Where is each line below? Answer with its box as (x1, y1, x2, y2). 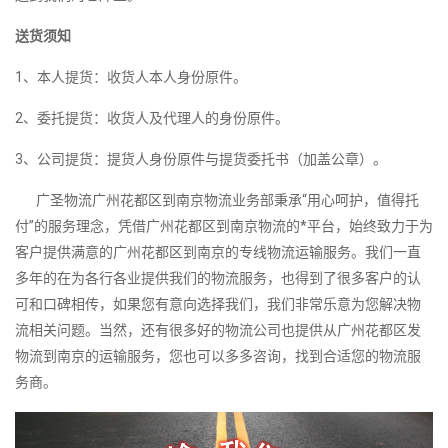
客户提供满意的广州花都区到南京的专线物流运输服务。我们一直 (15, 244, 421, 261)
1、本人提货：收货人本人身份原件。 (15, 69, 247, 86)
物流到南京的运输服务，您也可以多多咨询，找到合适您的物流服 (15, 348, 421, 365)
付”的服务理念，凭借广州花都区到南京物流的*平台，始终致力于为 (15, 218, 433, 235)
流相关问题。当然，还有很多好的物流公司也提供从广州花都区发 (15, 322, 421, 339)
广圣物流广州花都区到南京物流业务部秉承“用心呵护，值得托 (15, 192, 419, 209)
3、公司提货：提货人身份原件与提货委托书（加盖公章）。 (15, 151, 387, 168)
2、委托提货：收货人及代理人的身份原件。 (15, 110, 289, 127)
